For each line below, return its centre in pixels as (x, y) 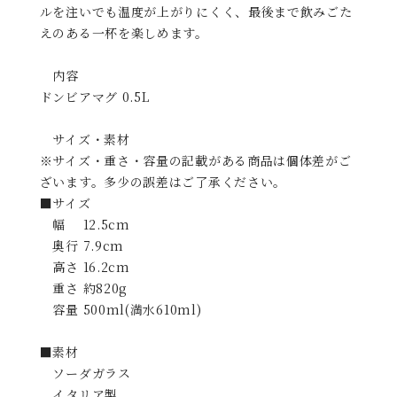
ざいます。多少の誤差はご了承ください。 (163, 182)
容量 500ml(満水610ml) (121, 310)
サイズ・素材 (85, 140)
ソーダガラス (85, 374)
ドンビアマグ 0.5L (94, 97)
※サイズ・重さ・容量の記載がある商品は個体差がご (195, 161)
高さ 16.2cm (85, 267)
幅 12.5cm (85, 225)
